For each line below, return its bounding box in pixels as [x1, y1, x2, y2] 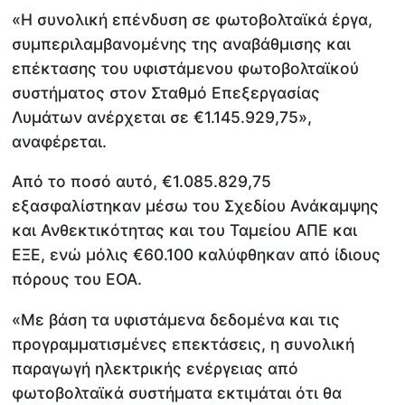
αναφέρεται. [12, 131, 108, 151]
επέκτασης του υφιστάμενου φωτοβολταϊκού [12, 58, 360, 78]
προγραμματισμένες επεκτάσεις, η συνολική [12, 334, 355, 353]
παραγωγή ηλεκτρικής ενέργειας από [12, 358, 299, 378]
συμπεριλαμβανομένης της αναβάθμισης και [12, 33, 352, 53]
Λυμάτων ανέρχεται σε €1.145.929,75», [12, 107, 313, 127]
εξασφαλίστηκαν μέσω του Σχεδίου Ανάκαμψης [12, 196, 380, 216]
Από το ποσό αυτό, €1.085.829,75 [12, 172, 272, 192]
